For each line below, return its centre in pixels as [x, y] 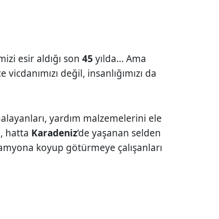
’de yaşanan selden [119, 133]
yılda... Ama [120, 58]
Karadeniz [55, 133]
